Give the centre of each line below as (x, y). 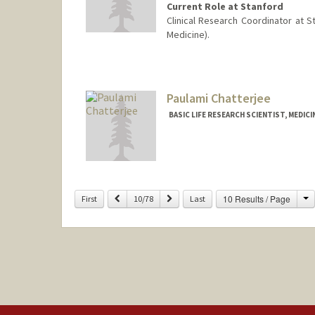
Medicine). (188, 34)
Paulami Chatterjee (218, 98)
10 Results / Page (256, 198)
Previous (134, 198)
